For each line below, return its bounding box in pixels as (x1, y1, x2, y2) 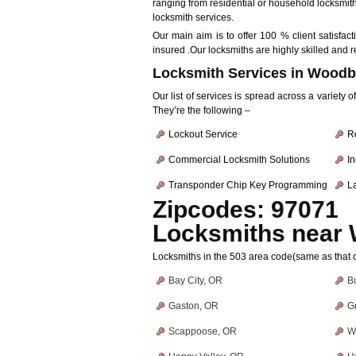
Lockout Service (168, 129, 238, 140)
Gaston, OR (168, 300, 219, 311)
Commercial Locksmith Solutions (168, 154, 310, 165)
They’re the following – (153, 105, 250, 116)
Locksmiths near (153, 220, 349, 246)
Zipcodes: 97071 (153, 196, 339, 222)
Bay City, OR (168, 275, 222, 286)
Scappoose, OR (168, 326, 237, 337)
